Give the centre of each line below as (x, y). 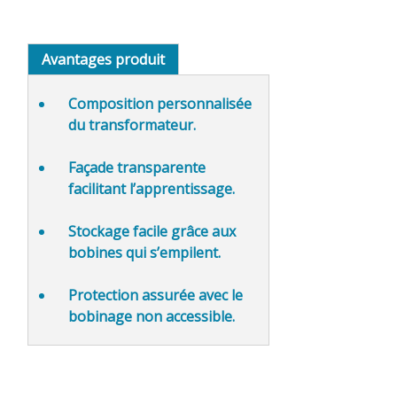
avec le (220, 295)
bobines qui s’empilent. (144, 252)
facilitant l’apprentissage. (151, 188)
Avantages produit (103, 59)
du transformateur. (132, 125)
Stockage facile (117, 231)
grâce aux (201, 231)
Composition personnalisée (160, 103)
